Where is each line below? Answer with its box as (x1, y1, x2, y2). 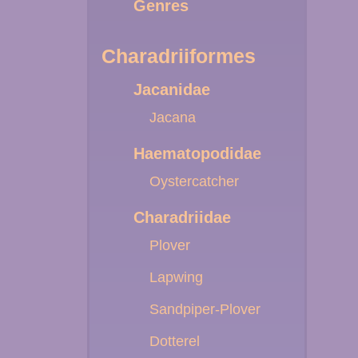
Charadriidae (133, 209, 231, 226)
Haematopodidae (133, 145, 261, 162)
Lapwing (149, 269, 203, 285)
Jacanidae (133, 81, 210, 98)
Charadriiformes (101, 45, 256, 67)
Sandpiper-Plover (149, 301, 261, 317)
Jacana (149, 109, 196, 125)
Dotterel (149, 333, 200, 349)
